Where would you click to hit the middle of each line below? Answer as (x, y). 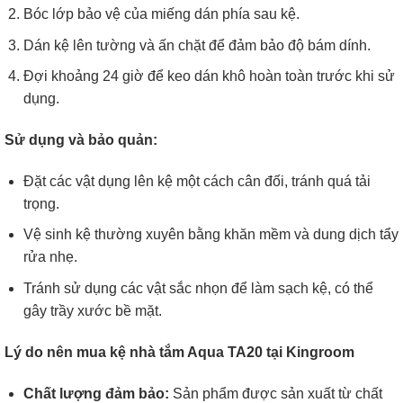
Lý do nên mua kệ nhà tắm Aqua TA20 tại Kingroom (179, 352)
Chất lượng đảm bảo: (96, 393)
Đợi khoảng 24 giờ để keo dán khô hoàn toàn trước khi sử (209, 76)
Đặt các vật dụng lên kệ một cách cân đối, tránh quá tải (197, 181)
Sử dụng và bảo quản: (81, 140)
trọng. (41, 203)
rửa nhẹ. (50, 257)
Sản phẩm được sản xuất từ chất (275, 393)
